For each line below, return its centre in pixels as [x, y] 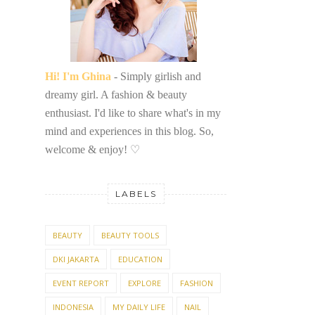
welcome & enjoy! [88, 150]
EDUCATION [140, 259]
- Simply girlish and [156, 77]
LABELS [136, 194]
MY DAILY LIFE [139, 307]
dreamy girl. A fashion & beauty [116, 95]
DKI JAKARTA [76, 259]
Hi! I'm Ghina [78, 77]
